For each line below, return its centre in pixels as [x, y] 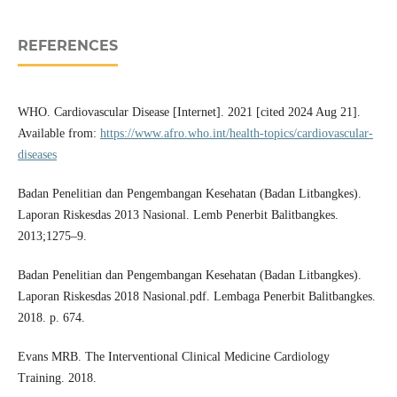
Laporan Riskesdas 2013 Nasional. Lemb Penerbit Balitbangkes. [178, 215]
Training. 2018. [57, 378]
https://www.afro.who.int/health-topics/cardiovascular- [236, 134]
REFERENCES [67, 46]
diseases [37, 155]
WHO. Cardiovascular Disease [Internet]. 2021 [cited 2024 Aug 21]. [189, 113]
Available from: [58, 134]
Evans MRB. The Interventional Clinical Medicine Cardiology [173, 357]
